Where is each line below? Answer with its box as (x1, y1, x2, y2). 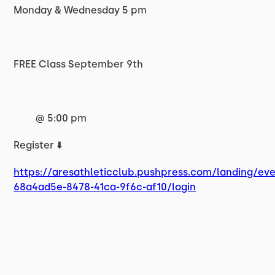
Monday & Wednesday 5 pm (14, 4, 147, 16)
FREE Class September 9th (14, 58, 144, 70)
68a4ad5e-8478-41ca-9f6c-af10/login (14, 181, 196, 193)
